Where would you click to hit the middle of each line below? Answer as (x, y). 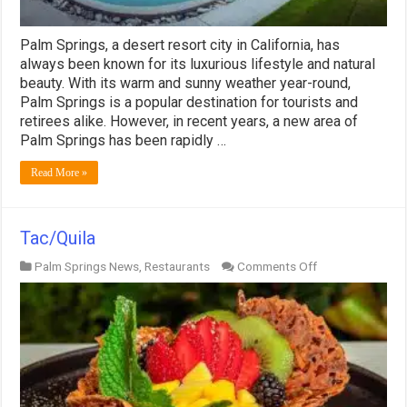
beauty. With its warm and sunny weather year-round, (186, 84)
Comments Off (278, 267)
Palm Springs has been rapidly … (124, 141)
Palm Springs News (87, 267)
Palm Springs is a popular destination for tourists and (189, 103)
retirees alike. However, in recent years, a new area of (189, 122)
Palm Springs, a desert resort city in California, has (180, 45)
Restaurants (178, 267)
